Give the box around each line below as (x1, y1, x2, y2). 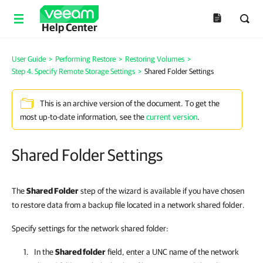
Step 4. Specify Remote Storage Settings (12, 67, 135, 76)
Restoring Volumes (125, 55, 184, 63)
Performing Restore (55, 55, 116, 63)
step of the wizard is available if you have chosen (79, 186, 244, 195)
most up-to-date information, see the (20, 112, 146, 122)
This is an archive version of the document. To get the (40, 99, 220, 109)
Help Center (41, 21, 97, 33)
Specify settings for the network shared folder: (12, 224, 168, 233)
